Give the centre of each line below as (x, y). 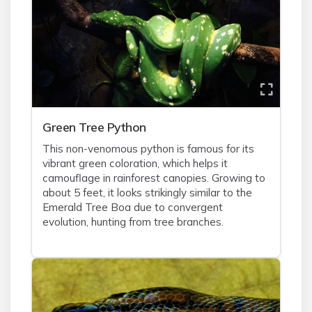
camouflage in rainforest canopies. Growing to (154, 178)
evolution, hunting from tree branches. (133, 222)
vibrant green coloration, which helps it (135, 163)
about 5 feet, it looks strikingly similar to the (147, 193)
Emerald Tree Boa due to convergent (133, 207)
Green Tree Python (94, 127)
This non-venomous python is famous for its (148, 149)
